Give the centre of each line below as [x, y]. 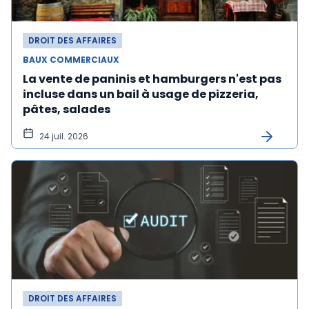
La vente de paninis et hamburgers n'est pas [152, 79]
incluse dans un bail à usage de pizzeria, [141, 94]
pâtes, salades [67, 109]
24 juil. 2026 [64, 136]
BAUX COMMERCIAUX [71, 60]
